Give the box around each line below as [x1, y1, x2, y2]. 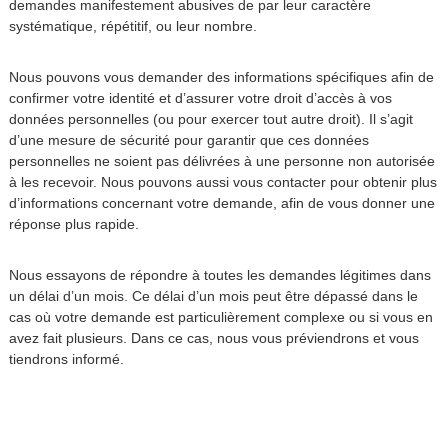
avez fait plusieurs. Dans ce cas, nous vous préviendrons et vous [8, 330, 419, 346]
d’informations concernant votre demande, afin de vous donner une [8, 195, 435, 211]
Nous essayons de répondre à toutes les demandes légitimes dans [8, 267, 431, 283]
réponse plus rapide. [8, 216, 139, 232]
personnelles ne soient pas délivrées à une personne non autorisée [8, 153, 435, 169]
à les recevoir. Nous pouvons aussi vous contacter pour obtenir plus [8, 174, 437, 190]
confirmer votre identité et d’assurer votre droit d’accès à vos [8, 90, 392, 106]
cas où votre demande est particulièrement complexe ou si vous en [8, 309, 433, 325]
